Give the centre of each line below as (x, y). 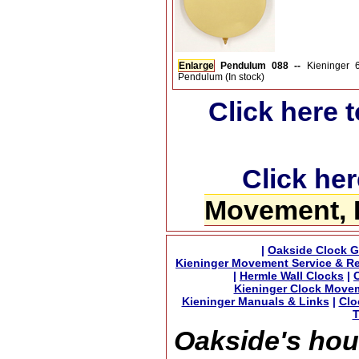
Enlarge (196, 66)
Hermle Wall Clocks (292, 276)
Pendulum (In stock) (221, 77)
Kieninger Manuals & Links (255, 301)
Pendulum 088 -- (264, 66)
